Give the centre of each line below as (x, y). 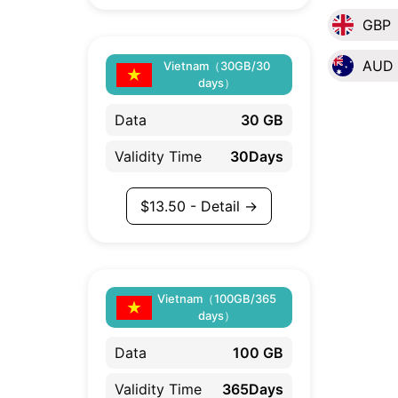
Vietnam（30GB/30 (217, 66)
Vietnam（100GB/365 (217, 299)
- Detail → (222, 207)
